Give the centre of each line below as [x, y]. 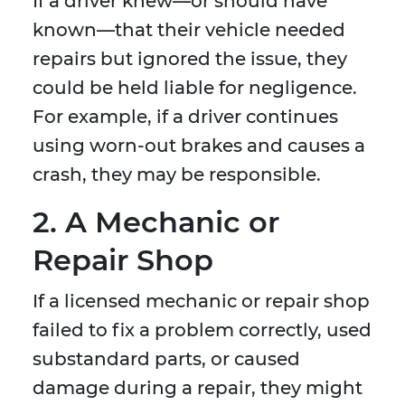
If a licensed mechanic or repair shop [201, 301]
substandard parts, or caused [166, 359]
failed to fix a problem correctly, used [202, 330]
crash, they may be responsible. [177, 175]
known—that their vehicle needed [189, 30]
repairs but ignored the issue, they [190, 59]
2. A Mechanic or [156, 222]
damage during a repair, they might [198, 388]
